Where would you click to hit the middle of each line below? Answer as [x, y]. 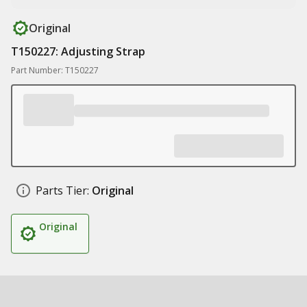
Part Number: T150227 [55, 70]
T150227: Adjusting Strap [78, 51]
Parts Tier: [62, 191]
